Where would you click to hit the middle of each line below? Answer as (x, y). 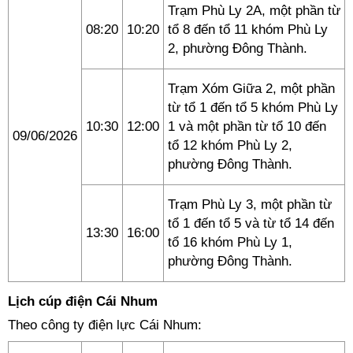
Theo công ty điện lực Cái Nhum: (105, 325)
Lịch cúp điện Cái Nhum (83, 301)
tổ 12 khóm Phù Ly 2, (230, 145)
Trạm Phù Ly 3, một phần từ (250, 204)
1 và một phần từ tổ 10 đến (247, 126)
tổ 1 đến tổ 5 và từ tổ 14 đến (251, 223)
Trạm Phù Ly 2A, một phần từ (254, 11)
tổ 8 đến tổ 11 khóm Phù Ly (248, 30)
